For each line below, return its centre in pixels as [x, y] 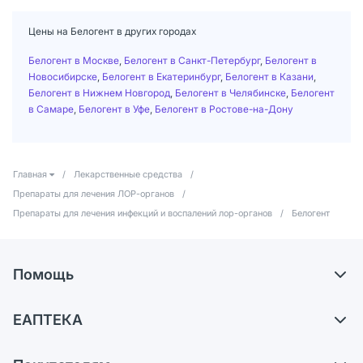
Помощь [43, 274]
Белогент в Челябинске [231, 92]
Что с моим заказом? [85, 354]
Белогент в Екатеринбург [161, 76]
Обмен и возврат [73, 327]
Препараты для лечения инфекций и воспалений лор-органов [143, 213]
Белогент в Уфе [114, 109]
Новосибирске [63, 76]
